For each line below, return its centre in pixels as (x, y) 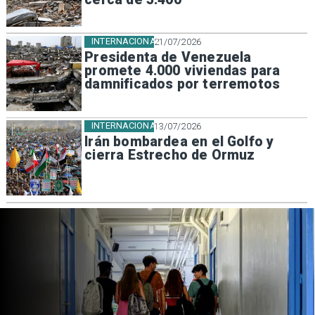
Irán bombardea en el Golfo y (179, 142)
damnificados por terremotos (182, 84)
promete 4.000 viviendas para (182, 71)
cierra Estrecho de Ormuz (170, 155)
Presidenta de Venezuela (168, 58)
